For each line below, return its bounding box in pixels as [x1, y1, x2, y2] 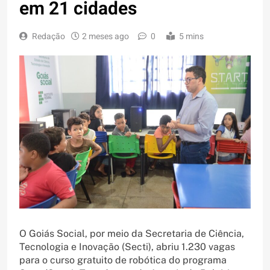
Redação [32, 30, 65, 43]
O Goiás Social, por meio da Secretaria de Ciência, [19, 228, 244, 240]
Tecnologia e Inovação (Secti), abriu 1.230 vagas [19, 241, 235, 253]
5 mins [179, 30, 204, 43]
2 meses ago [82, 30, 129, 43]
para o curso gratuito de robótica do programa [19, 254, 227, 266]
